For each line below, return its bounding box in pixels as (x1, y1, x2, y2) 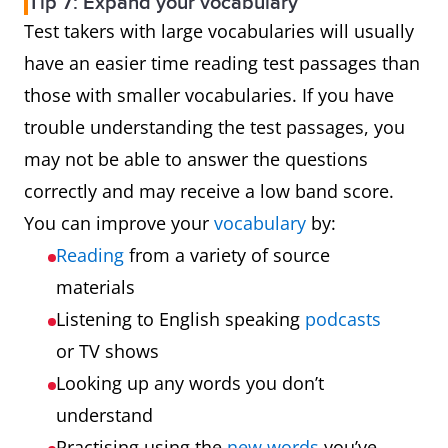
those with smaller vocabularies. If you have (24, 83, 394, 108)
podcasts (305, 307, 381, 332)
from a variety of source (124, 243, 330, 268)
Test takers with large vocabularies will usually (24, 19, 414, 44)
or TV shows (56, 339, 159, 364)
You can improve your (24, 211, 214, 236)
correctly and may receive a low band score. (24, 179, 394, 204)
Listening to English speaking (56, 307, 305, 332)
